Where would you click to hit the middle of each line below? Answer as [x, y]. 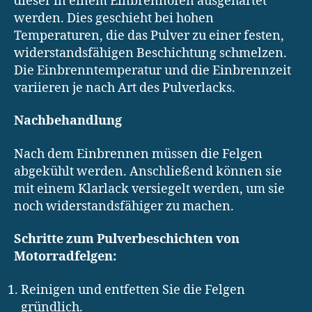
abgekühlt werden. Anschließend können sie [148, 171]
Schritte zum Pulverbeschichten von [127, 240]
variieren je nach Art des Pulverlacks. [125, 88]
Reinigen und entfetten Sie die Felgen [133, 290]
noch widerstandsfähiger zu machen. [124, 206]
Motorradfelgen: [65, 257]
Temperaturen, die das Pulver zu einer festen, [149, 36]
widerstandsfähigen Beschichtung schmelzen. [150, 53]
